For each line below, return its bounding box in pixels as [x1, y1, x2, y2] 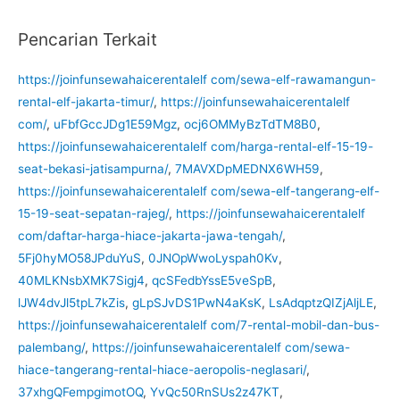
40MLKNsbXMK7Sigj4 [18, 272, 145, 287]
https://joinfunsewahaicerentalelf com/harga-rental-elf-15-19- [18, 138, 373, 154]
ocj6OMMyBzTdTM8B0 [184, 116, 317, 131]
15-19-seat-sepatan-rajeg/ [18, 205, 169, 221]
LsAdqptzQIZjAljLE [269, 295, 373, 310]
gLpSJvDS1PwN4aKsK [132, 295, 262, 310]
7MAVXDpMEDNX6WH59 [175, 161, 320, 176]
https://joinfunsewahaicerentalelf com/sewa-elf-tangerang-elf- [18, 183, 379, 198]
